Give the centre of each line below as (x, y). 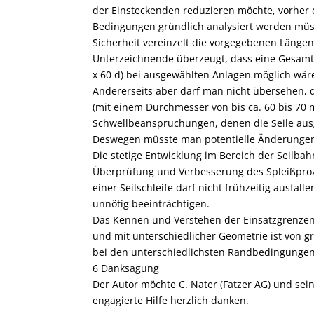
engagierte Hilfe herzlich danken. (171, 301)
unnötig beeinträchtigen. (151, 204)
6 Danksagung (126, 268)
